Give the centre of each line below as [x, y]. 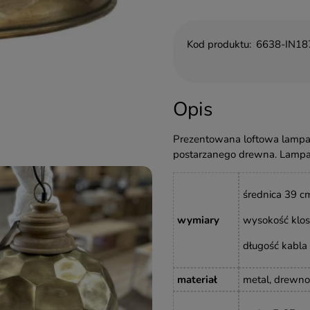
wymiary [198, 220]
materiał [197, 279]
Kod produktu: [219, 44]
